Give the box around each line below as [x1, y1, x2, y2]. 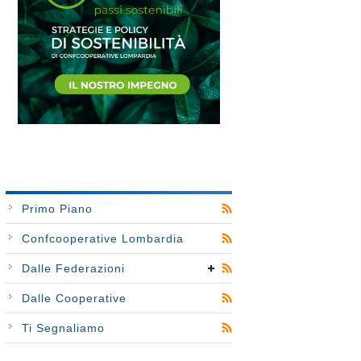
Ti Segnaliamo [21, 322, 105, 335]
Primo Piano [21, 202, 93, 216]
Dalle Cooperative [21, 292, 127, 305]
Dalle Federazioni [21, 262, 125, 276]
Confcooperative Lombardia [21, 232, 184, 246]
